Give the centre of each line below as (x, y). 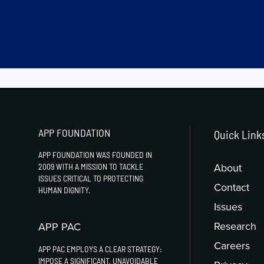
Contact (232, 187)
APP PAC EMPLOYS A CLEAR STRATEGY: (100, 249)
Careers (232, 245)
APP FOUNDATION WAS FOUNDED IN (95, 154)
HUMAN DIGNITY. (65, 190)
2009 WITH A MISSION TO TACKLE (91, 166)
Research (235, 226)
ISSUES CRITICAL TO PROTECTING (91, 178)
